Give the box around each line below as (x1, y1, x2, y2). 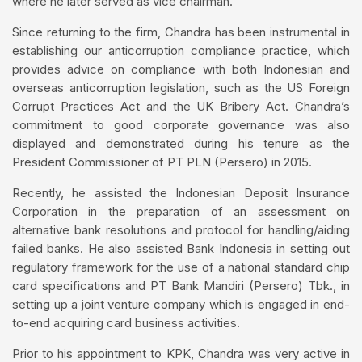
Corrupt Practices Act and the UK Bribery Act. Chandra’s (12, 99, 350, 115)
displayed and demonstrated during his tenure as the (12, 136, 350, 152)
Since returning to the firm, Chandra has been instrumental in (12, 24, 350, 40)
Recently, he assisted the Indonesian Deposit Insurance (12, 185, 350, 201)
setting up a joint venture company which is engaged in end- (12, 297, 350, 313)
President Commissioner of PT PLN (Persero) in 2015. (12, 154, 312, 170)
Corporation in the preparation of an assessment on (12, 204, 350, 220)
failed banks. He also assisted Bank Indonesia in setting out (12, 241, 350, 257)
